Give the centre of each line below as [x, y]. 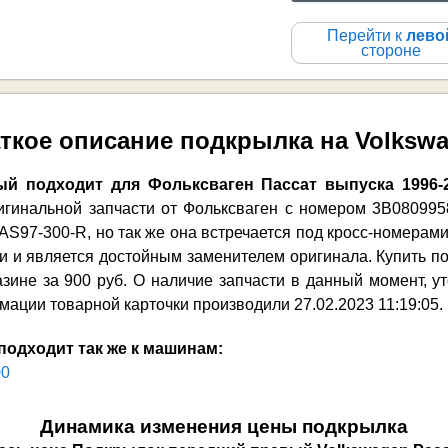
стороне [391, 50]
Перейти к [366, 35]
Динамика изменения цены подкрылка [224, 426]
